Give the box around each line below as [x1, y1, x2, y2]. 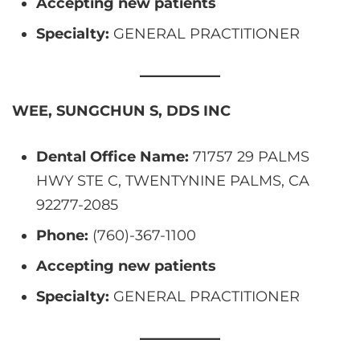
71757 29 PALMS [189, 147, 309, 166]
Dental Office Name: [36, 147, 189, 166]
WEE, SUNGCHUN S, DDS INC [12, 101, 231, 120]
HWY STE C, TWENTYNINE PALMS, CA [36, 171, 309, 190]
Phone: [36, 226, 88, 244]
